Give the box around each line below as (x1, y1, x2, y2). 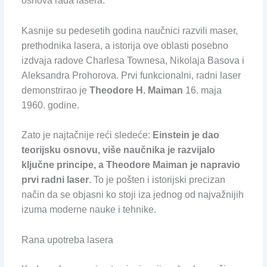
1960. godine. (21, 100, 79, 110)
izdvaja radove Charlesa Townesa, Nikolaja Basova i (21, 55, 244, 66)
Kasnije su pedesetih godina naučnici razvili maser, (21, 25, 238, 36)
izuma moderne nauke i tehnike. (21, 204, 156, 215)
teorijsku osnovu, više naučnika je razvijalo (21, 145, 215, 156)
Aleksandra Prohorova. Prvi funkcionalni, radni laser (21, 70, 241, 80)
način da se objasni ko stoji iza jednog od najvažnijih (21, 190, 244, 200)
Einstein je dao (152, 130, 219, 141)
